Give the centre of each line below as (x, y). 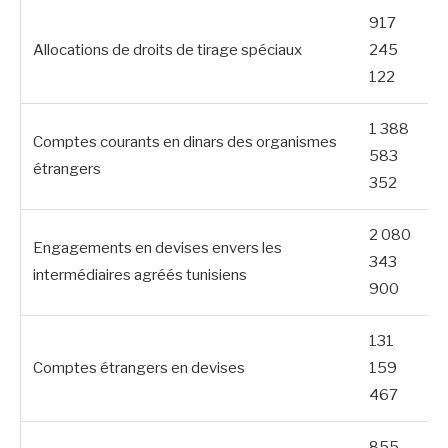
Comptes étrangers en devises (139, 367)
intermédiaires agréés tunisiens (140, 274)
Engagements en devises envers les (157, 247)
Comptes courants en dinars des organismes (185, 141)
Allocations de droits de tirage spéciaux (167, 49)
